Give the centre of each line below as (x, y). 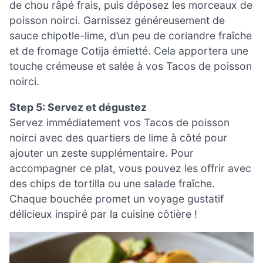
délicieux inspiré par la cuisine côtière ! (103, 214)
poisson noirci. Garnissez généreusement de (117, 21)
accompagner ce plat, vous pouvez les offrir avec (130, 168)
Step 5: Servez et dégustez (78, 107)
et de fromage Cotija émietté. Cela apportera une (129, 51)
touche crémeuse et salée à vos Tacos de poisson (131, 66)
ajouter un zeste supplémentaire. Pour (102, 153)
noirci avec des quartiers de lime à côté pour (118, 137)
